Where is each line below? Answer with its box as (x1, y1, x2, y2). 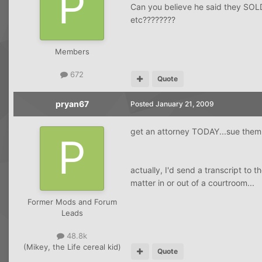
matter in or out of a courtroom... (130, 177, 254, 188)
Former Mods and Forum (27, 196, 117, 206)
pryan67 (55, 98, 89, 109)
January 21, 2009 (156, 99, 214, 108)
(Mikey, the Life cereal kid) (23, 242, 121, 252)
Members (54, 46, 89, 56)
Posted (130, 99, 156, 108)
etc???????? (130, 14, 175, 25)
